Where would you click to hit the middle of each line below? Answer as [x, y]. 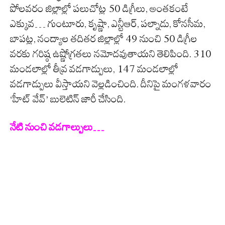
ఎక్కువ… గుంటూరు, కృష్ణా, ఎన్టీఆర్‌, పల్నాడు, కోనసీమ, [108, 24]
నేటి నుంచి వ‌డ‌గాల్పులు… [57, 127]
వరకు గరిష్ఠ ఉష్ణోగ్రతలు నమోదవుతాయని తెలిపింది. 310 [111, 54]
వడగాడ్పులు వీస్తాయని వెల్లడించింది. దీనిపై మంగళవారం [111, 84]
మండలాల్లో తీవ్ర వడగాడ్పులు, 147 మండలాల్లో [94, 69]
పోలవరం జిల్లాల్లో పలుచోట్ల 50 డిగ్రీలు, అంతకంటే [99, 9]
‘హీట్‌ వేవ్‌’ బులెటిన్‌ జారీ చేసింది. [68, 99]
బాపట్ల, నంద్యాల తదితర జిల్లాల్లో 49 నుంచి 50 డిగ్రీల [104, 39]
